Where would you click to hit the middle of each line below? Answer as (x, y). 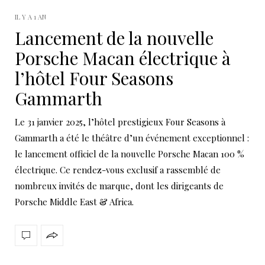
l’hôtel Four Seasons (94, 78)
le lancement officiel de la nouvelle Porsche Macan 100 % (130, 153)
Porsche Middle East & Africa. (74, 201)
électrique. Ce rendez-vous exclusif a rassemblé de (118, 169)
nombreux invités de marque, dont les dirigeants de (119, 185)
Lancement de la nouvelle (114, 38)
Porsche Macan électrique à (123, 58)
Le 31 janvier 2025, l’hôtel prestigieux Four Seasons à (120, 122)
